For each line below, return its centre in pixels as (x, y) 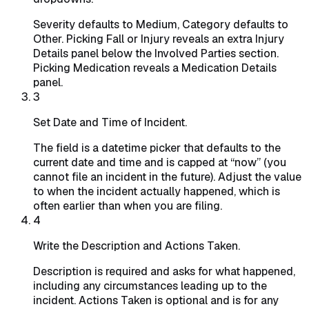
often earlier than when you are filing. (128, 206)
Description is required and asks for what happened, (164, 272)
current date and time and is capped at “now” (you (160, 163)
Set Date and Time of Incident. (110, 123)
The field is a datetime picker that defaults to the (157, 148)
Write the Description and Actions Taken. (137, 246)
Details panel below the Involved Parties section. (156, 54)
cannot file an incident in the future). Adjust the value (167, 177)
